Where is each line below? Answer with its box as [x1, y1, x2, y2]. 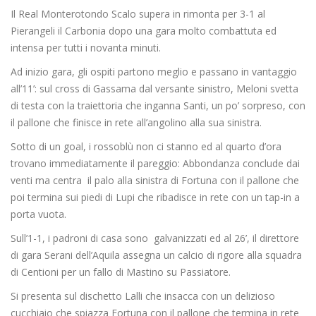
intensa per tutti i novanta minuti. [11, 41, 161, 55]
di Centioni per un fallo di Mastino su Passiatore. [11, 265, 231, 279]
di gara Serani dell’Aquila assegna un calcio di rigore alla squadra [11, 248, 302, 262]
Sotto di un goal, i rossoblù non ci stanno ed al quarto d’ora [11, 140, 281, 154]
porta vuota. [11, 207, 66, 221]
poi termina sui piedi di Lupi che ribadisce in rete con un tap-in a [11, 190, 300, 205]
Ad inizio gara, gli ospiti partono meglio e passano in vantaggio [11, 65, 297, 79]
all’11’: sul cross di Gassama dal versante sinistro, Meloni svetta [11, 82, 298, 96]
